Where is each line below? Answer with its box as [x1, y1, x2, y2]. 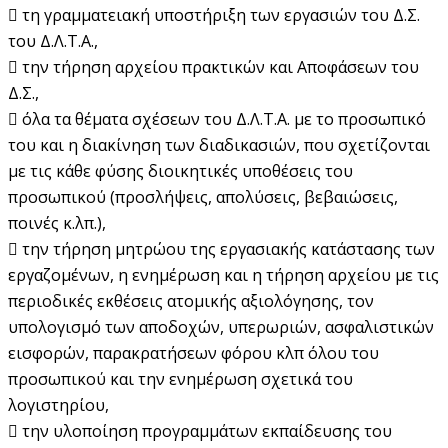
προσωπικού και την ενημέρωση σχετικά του [8, 367, 353, 390]
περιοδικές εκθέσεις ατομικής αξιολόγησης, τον [8, 289, 374, 312]
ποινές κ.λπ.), [8, 211, 106, 234]
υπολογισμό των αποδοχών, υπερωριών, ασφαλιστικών [8, 315, 434, 338]
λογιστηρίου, [8, 393, 109, 416]
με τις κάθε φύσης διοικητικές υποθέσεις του [8, 159, 353, 182]
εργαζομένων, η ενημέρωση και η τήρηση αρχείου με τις [8, 263, 439, 286]
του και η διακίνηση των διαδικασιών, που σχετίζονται [8, 133, 430, 156]
